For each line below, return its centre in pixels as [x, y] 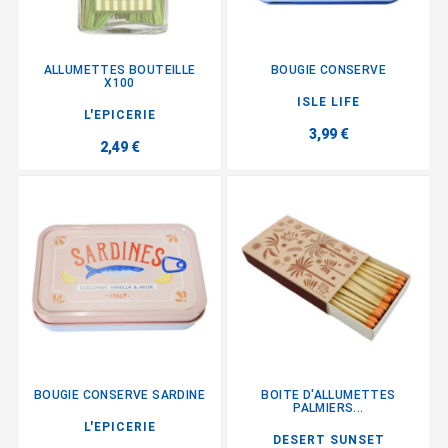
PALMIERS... [328, 407]
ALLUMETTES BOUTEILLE [119, 69]
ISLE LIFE [328, 101]
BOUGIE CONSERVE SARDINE [119, 394]
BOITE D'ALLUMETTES [328, 394]
